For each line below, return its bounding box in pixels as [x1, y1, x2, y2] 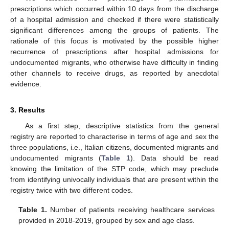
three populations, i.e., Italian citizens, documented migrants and [10, 143, 219, 152]
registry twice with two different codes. [10, 186, 133, 195]
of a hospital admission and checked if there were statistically [10, 15, 219, 24]
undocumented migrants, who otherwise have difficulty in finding [10, 58, 219, 67]
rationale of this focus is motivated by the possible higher [10, 37, 219, 45]
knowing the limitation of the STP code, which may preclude [10, 165, 219, 173]
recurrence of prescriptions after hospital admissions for [10, 48, 219, 56]
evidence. [10, 80, 41, 88]
